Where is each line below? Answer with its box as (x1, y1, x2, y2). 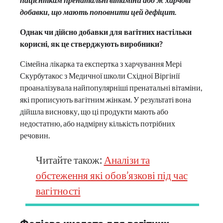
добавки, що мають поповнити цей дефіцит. (20, 7, 177, 16)
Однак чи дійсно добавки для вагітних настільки (20, 27, 192, 36)
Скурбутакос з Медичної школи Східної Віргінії (20, 71, 180, 80)
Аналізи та (104, 153, 150, 166)
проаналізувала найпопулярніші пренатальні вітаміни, (20, 83, 202, 92)
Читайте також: (35, 153, 104, 166)
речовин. (20, 130, 50, 140)
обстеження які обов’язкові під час (35, 169, 188, 181)
